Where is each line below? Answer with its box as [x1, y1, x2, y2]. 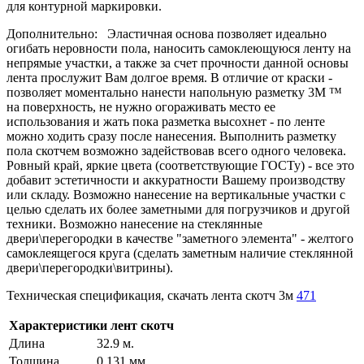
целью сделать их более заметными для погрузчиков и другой [6, 201, 350, 216]
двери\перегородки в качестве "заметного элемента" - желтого [6, 231, 353, 245]
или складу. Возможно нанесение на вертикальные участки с [6, 187, 345, 201]
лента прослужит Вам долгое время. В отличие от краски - [6, 70, 332, 84]
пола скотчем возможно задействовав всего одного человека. [6, 143, 346, 158]
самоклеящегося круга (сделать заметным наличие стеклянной [6, 245, 353, 260]
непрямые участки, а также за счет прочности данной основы [6, 55, 349, 70]
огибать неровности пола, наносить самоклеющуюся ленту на [6, 41, 351, 55]
